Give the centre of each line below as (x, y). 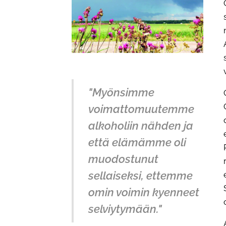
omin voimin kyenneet (144, 192)
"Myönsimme (121, 93)
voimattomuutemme (141, 109)
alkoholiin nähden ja (141, 126)
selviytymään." (125, 209)
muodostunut (123, 159)
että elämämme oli (137, 143)
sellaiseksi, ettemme (140, 176)
